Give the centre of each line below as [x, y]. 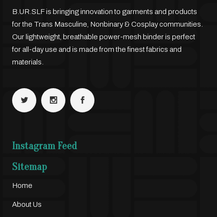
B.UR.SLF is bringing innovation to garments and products [105, 12]
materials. [28, 62]
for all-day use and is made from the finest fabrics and [97, 49]
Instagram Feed [45, 146]
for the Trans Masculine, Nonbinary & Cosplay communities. [108, 24]
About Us [27, 204]
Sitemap [30, 167]
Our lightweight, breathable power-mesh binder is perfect [104, 37]
